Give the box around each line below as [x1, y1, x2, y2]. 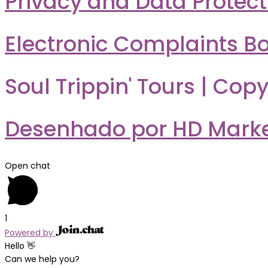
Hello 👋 [5, 239, 35, 252]
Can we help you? [5, 252, 80, 265]
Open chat [5, 159, 50, 172]
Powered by [5, 226, 56, 239]
